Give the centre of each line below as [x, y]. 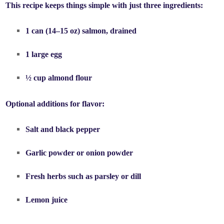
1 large [38, 54]
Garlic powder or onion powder [79, 153]
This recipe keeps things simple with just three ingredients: [104, 5]
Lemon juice [47, 200]
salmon [94, 31]
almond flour [70, 78]
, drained [121, 31]
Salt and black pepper [63, 129]
